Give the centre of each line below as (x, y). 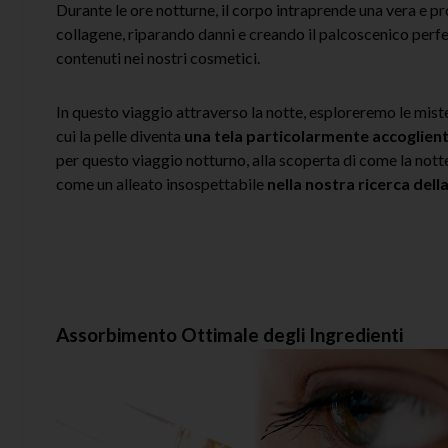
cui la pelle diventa (120, 135)
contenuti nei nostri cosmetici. (158, 57)
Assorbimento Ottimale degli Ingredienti (229, 334)
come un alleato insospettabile (161, 183)
